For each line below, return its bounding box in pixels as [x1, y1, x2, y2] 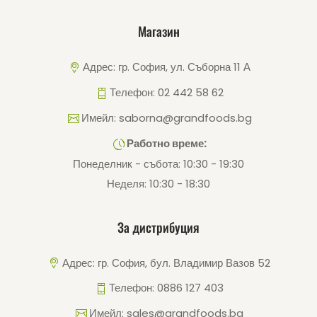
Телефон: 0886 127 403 [109, 280, 224, 296]
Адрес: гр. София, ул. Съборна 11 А [82, 59, 250, 74]
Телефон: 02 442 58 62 [109, 84, 224, 100]
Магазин [137, 22, 180, 40]
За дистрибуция [117, 217, 200, 236]
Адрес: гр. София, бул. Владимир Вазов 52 [62, 255, 270, 270]
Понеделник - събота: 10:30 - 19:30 [73, 156, 244, 171]
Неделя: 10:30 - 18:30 [107, 175, 210, 191]
